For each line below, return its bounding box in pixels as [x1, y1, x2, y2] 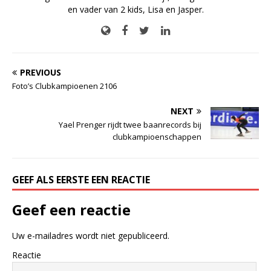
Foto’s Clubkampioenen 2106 [12, 80, 117, 91]
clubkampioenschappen [113, 131, 201, 142]
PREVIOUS [20, 66, 61, 78]
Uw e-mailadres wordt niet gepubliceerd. [12, 229, 169, 241]
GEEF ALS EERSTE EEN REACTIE [12, 172, 150, 186]
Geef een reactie [12, 199, 131, 220]
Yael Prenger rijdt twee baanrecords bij [59, 119, 201, 130]
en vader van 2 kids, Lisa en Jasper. [67, 3, 204, 15]
